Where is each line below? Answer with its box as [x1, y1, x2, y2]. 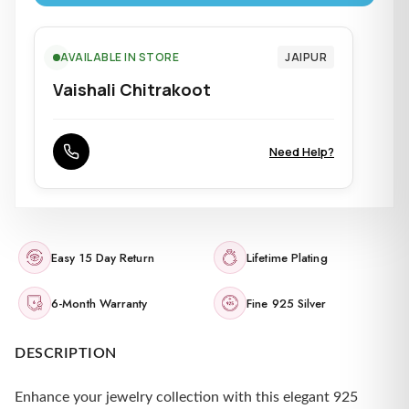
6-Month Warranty [51, 294, 148, 312]
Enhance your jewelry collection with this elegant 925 [15, 390, 358, 404]
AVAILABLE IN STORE [60, 49, 179, 65]
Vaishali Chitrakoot [53, 79, 211, 100]
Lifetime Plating [246, 248, 328, 267]
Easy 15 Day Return [51, 248, 154, 267]
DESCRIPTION [15, 346, 117, 361]
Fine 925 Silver [246, 294, 327, 312]
